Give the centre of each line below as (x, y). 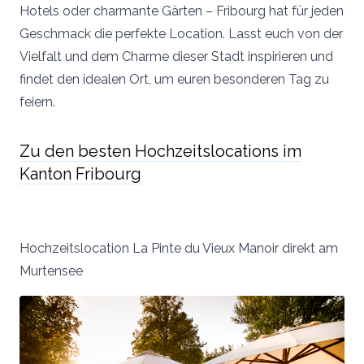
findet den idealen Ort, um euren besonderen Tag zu (174, 79)
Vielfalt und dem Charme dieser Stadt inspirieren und (176, 56)
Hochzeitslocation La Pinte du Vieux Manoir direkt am (179, 248)
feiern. (37, 102)
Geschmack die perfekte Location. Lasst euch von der (181, 34)
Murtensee (51, 271)
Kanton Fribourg (80, 174)
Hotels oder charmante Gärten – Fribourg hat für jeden (182, 11)
